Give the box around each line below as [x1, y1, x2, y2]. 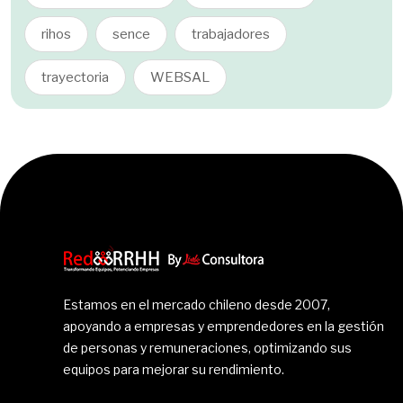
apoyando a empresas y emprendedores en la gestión [63, 318, 384, 334]
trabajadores [192, 26, 270, 42]
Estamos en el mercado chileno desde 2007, [63, 297, 330, 312]
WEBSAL [150, 69, 210, 85]
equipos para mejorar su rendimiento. [63, 362, 284, 377]
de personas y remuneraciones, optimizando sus [63, 340, 352, 355]
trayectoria [41, 69, 109, 85]
